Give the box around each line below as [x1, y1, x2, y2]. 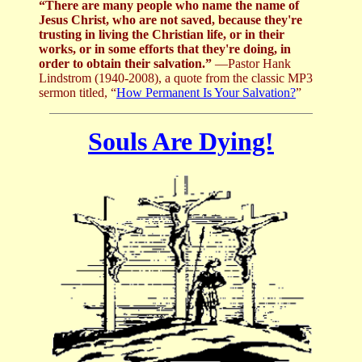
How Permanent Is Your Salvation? [116, 86, 296, 100]
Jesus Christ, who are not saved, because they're [39, 13, 302, 27]
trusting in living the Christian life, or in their [39, 27, 284, 42]
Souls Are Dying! [88, 127, 274, 157]
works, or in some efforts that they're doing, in [39, 42, 291, 57]
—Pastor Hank [215, 57, 291, 71]
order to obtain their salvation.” [39, 57, 215, 71]
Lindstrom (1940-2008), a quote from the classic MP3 [39, 71, 313, 86]
